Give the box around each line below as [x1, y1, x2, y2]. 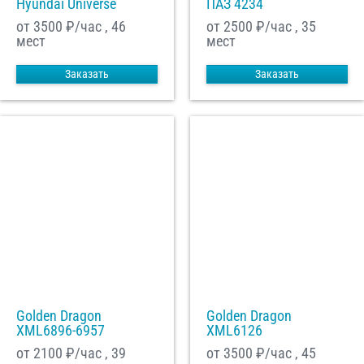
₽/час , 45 [253, 344, 316, 362]
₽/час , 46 [63, 18, 126, 36]
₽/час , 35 [253, 18, 316, 36]
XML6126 [206, 322, 262, 340]
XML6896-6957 [16, 322, 105, 340]
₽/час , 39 [63, 344, 126, 362]
